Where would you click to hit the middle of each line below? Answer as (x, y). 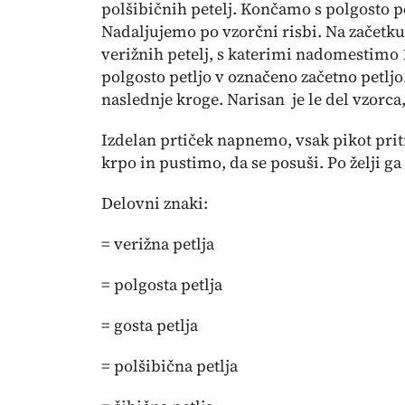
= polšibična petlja (170, 366)
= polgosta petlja (162, 284)
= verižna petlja (158, 244)
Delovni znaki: (155, 203)
